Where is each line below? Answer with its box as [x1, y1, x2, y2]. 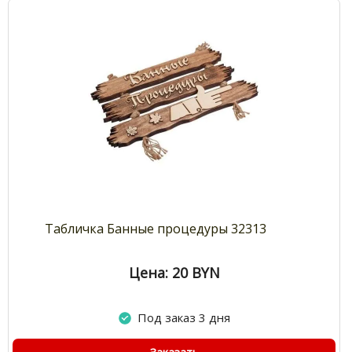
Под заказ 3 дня [137, 310, 230, 326]
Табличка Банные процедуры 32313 [45, 220, 267, 238]
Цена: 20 [128, 263, 188, 283]
